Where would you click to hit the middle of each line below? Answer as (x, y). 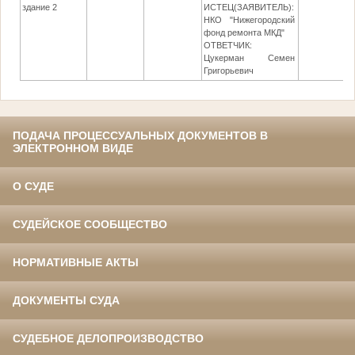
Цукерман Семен (250, 58)
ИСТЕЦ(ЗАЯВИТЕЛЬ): (249, 8)
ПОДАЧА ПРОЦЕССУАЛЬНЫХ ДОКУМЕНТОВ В (140, 136)
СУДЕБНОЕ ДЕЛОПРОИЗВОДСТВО (108, 339)
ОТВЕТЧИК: (228, 46)
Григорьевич (229, 71)
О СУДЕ (33, 187)
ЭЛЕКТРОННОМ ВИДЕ (73, 149)
